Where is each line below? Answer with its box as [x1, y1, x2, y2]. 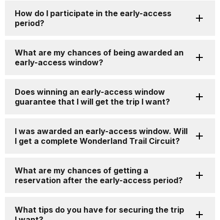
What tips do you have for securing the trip [15, 205, 184, 215]
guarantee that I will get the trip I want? [15, 97, 170, 107]
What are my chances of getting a [15, 165, 148, 176]
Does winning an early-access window [15, 87, 165, 97]
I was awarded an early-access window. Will [15, 126, 188, 137]
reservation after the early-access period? [15, 175, 183, 186]
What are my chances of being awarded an [15, 48, 184, 58]
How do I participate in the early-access [15, 8, 171, 19]
